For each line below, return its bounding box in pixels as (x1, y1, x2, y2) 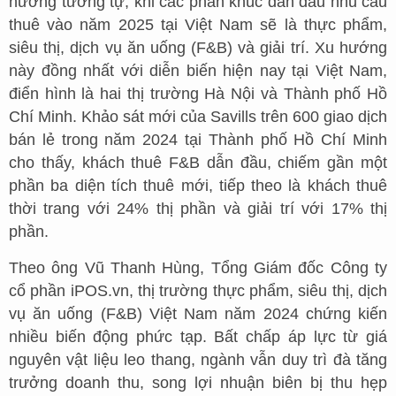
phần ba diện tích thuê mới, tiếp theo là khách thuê (9, 176, 387, 194)
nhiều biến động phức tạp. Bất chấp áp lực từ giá (9, 327, 387, 346)
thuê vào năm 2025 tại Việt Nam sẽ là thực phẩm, (9, 15, 387, 34)
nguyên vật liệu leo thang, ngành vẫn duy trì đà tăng (9, 350, 387, 369)
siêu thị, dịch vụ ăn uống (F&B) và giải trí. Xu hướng (9, 38, 387, 57)
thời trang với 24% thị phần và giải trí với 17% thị (9, 199, 387, 217)
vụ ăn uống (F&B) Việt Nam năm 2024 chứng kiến (9, 304, 387, 323)
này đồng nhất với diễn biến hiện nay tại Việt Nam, (9, 61, 387, 80)
